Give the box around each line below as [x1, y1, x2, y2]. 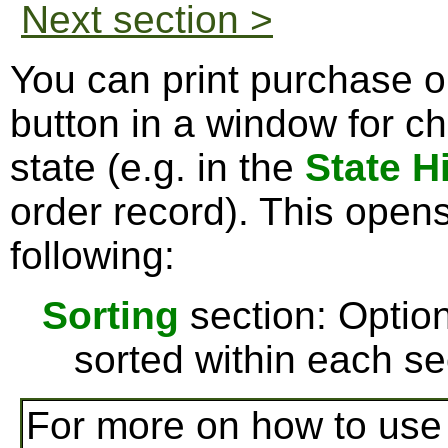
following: [10, 234, 175, 277]
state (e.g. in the [10, 146, 305, 189]
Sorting [42, 294, 179, 337]
